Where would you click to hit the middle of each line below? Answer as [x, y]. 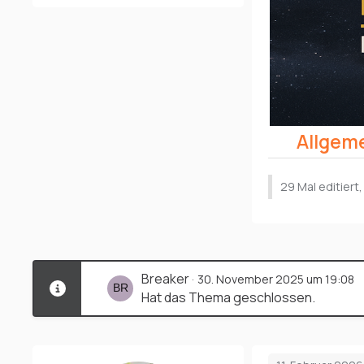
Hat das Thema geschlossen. [228, 297]
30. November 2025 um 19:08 [275, 279]
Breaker [165, 278]
